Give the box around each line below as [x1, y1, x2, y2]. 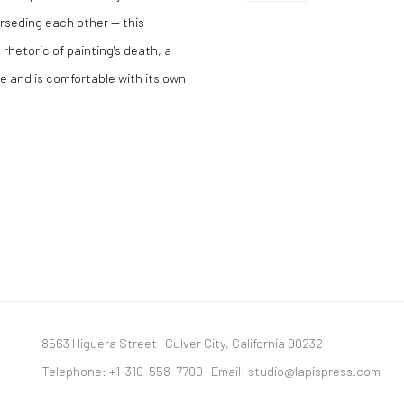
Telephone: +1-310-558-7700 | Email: [41, 363, 249, 379]
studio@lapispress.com [248, 363, 381, 379]
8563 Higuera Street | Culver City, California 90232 [41, 335, 326, 351]
